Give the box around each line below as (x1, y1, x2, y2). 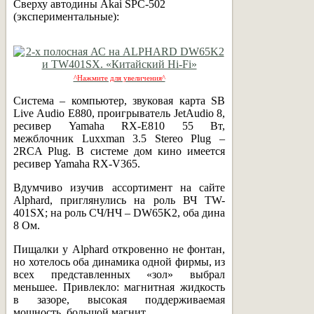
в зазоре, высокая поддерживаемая (13, 293, 225, 306)
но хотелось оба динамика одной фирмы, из (13, 255, 225, 268)
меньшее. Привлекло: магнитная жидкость (13, 280, 225, 293)
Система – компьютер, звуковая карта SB (13, 94, 225, 107)
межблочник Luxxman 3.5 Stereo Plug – (13, 132, 225, 144)
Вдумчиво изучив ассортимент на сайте (13, 181, 225, 193)
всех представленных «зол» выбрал (13, 268, 225, 280)
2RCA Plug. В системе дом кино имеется (13, 144, 225, 157)
